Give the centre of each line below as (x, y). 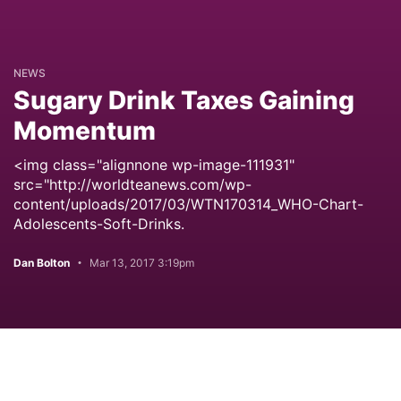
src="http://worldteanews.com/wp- (132, 184)
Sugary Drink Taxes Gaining (184, 100)
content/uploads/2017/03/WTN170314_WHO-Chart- (188, 204)
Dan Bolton (42, 263)
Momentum (85, 131)
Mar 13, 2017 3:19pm (142, 263)
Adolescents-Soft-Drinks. (99, 224)
